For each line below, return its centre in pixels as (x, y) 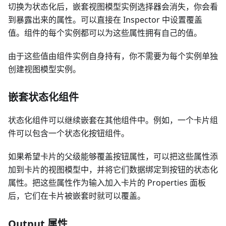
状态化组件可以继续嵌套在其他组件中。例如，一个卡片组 (113, 120)
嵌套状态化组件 (43, 97)
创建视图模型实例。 (44, 69)
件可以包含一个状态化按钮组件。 (69, 133)
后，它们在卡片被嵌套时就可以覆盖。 (77, 195)
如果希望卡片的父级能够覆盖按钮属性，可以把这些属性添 (113, 156)
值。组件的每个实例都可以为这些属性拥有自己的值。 (105, 33)
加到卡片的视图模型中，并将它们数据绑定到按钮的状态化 (113, 169)
